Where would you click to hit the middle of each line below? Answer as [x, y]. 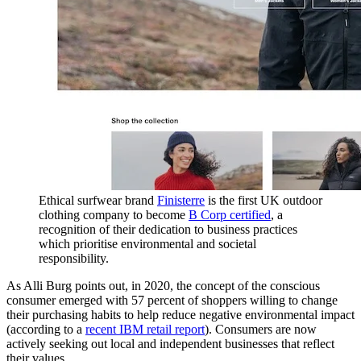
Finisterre [181, 200]
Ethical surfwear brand [98, 200]
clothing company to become [114, 214]
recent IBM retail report [145, 329]
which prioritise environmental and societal [147, 243]
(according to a [46, 329]
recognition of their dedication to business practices [168, 229]
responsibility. [74, 258]
